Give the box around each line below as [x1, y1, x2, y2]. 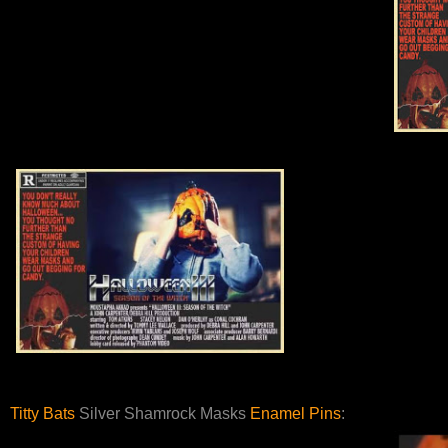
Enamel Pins [250, 405, 341, 423]
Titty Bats [10, 405, 75, 423]
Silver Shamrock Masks [75, 405, 250, 423]
